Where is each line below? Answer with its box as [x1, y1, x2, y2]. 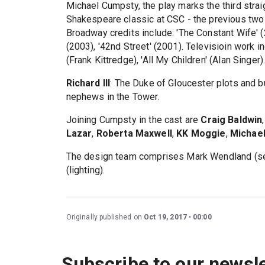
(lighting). [66, 164, 105, 176]
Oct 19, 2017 [144, 212, 187, 221]
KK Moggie [176, 127, 226, 139]
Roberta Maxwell [96, 127, 172, 139]
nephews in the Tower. [66, 91, 160, 102]
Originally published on [66, 212, 144, 221]
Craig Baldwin [201, 114, 263, 125]
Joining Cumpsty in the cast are [66, 114, 201, 125]
